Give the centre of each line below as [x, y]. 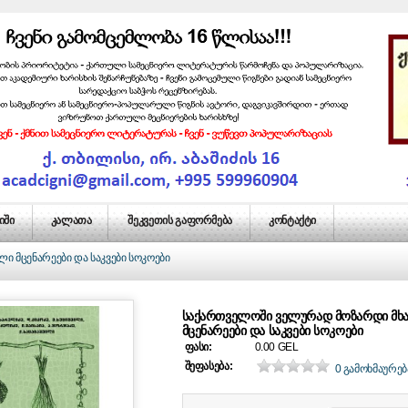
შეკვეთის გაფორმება [180, 220]
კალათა [71, 220]
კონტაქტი [293, 220]
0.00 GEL [276, 347]
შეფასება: [209, 366]
